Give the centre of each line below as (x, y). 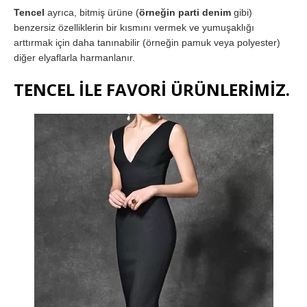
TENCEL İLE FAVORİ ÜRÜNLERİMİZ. (152, 89)
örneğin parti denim (185, 12)
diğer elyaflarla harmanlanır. (74, 57)
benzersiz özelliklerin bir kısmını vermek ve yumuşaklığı (134, 27)
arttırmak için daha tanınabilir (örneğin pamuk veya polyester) (147, 42)
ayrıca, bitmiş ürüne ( (92, 12)
